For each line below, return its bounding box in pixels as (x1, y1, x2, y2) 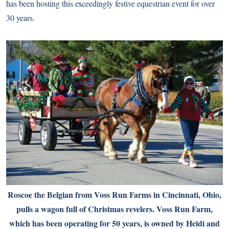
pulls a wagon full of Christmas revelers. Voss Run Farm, (16, 202, 213, 215)
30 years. (6, 12, 35, 23)
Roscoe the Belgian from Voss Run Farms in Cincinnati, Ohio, (8, 188, 221, 200)
